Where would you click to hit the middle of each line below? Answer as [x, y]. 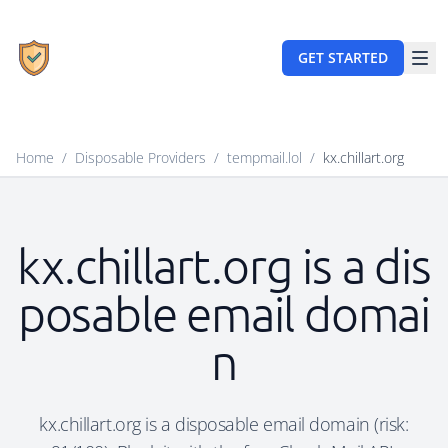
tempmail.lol [264, 157]
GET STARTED [343, 57]
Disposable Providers [140, 157]
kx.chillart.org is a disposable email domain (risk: [224, 424]
